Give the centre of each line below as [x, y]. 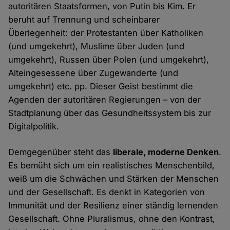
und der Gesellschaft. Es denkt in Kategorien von [107, 192]
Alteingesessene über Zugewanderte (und [93, 73]
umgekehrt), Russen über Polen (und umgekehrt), [109, 60]
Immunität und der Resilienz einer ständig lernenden [113, 206]
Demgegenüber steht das [61, 152]
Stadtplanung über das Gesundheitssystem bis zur [110, 113]
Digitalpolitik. [34, 127]
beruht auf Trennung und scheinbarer [84, 20]
